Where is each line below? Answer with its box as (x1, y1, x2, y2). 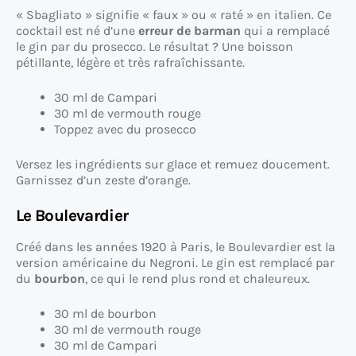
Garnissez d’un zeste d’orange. (16, 172, 191, 188)
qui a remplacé (241, 23, 330, 39)
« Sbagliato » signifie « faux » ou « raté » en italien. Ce (16, 7, 331, 23)
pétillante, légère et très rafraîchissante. (16, 55, 245, 71)
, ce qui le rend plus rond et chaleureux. (85, 271, 310, 287)
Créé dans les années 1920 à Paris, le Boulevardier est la (16, 239, 335, 255)
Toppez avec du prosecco (54, 122, 196, 137)
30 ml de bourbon (54, 306, 157, 322)
